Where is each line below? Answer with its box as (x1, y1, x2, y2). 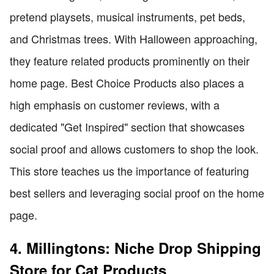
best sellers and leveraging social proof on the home (10, 184, 264, 201)
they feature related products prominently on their (10, 52, 250, 68)
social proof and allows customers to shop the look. (10, 140, 259, 157)
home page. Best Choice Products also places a (10, 74, 244, 91)
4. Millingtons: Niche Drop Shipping (10, 237, 261, 258)
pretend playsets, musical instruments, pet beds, (10, 8, 245, 24)
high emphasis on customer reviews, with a (10, 96, 220, 113)
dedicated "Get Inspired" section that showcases (10, 118, 245, 135)
